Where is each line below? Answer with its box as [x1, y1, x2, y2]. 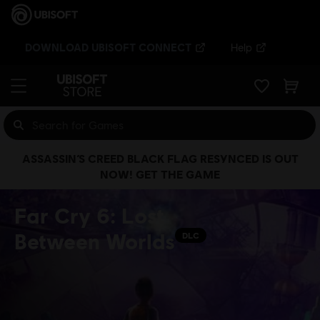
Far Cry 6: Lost [14, 202, 164, 228]
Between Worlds [14, 228, 175, 254]
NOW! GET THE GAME [100, 167, 220, 181]
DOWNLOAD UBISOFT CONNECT [25, 41, 191, 54]
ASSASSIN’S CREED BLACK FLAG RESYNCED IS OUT [21, 151, 299, 165]
